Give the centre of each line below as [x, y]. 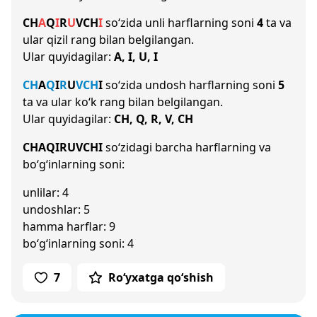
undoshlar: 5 [56, 209]
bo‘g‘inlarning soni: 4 [78, 243]
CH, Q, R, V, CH [154, 119]
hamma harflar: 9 [69, 226]
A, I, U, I [136, 57]
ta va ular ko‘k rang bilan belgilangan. [123, 102]
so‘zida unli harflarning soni [180, 23]
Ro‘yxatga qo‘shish [161, 277]
